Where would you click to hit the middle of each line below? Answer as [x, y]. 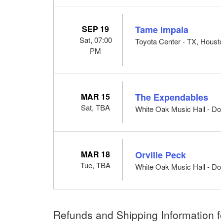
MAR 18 [96, 154]
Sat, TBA [96, 107]
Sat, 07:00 [95, 39]
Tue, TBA [96, 165]
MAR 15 [96, 96]
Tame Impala [162, 29]
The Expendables [172, 97]
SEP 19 [96, 29]
